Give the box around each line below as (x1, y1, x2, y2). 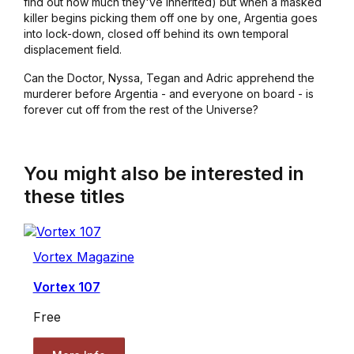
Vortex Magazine (32, 249, 134, 265)
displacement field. (23, 43, 122, 57)
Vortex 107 (32, 279, 100, 296)
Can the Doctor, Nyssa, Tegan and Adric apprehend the (23, 71, 314, 85)
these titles (23, 185, 125, 209)
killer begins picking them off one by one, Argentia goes (23, 11, 318, 25)
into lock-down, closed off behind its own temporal (23, 27, 288, 41)
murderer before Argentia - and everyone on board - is (23, 87, 314, 101)
